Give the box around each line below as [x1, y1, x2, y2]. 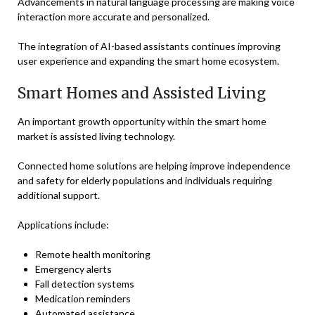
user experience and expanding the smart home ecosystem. [18, 55, 279, 67]
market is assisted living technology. [18, 130, 175, 142]
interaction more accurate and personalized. [18, 11, 210, 22]
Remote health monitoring [35, 248, 150, 260]
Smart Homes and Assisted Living [18, 84, 266, 103]
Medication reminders [35, 292, 131, 304]
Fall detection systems [35, 278, 134, 290]
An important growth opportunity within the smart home [18, 115, 266, 127]
